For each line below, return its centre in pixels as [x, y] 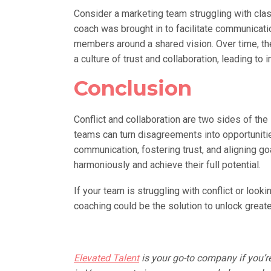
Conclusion [133, 88]
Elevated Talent [106, 258]
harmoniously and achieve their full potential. [167, 165]
